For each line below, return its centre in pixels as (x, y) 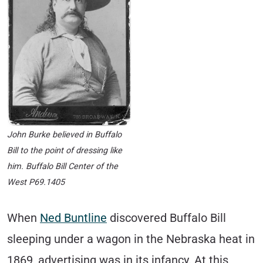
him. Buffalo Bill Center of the (63, 167)
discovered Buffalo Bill (166, 218)
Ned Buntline (73, 218)
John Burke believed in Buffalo (64, 135)
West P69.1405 (36, 183)
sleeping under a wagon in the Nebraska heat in (131, 239)
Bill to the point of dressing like (65, 151)
